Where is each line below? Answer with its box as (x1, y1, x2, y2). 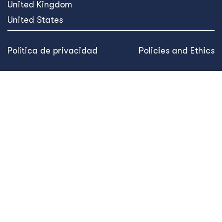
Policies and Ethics (139, 46, 215, 55)
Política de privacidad (7, 46, 98, 55)
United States (7, 15, 63, 25)
